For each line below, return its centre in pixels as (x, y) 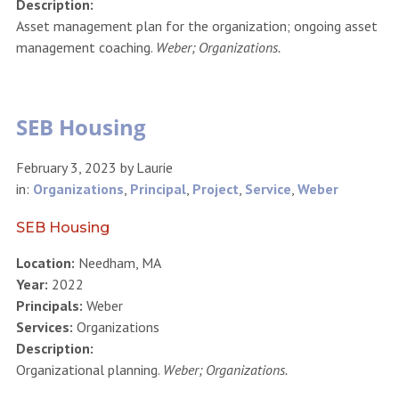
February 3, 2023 (66, 167)
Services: (44, 326)
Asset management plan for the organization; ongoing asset (196, 26)
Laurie (154, 167)
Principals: (49, 305)
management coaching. (85, 48)
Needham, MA (118, 262)
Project (215, 188)
